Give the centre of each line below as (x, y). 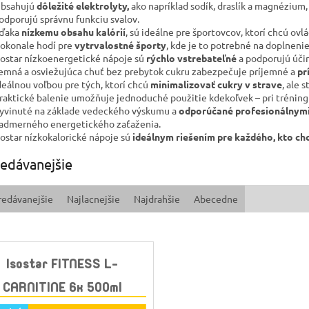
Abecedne (216, 199)
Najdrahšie (157, 199)
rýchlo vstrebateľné (191, 58)
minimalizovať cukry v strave (216, 84)
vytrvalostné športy (120, 45)
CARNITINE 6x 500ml (62, 287)
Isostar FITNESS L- (62, 263)
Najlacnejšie (94, 199)
